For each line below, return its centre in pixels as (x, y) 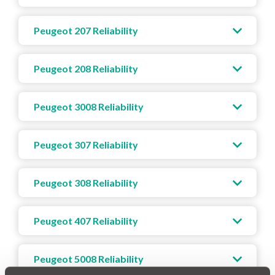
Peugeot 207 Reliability (86, 30)
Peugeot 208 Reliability (86, 68)
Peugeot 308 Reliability (86, 182)
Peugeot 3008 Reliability (89, 106)
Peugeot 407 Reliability (86, 220)
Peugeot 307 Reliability (86, 144)
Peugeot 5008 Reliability (89, 258)
